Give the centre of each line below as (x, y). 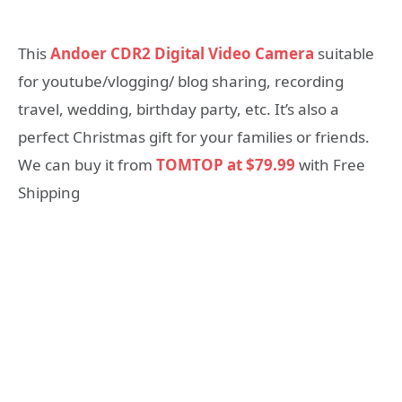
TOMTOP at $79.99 (226, 164)
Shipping (49, 192)
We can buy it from (87, 164)
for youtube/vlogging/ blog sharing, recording (181, 81)
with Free (330, 164)
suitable (344, 53)
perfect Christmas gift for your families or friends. (194, 136)
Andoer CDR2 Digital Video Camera (182, 53)
